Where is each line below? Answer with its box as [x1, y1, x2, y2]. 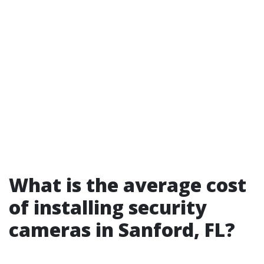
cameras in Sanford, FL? [9, 217, 235, 242]
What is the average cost [9, 172, 246, 197]
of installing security [9, 194, 207, 220]
